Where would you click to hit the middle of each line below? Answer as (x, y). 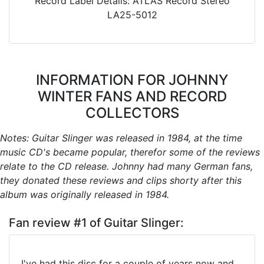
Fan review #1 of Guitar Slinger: (96, 222)
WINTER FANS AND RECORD (132, 96)
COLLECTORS (132, 113)
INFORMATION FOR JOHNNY (132, 80)
